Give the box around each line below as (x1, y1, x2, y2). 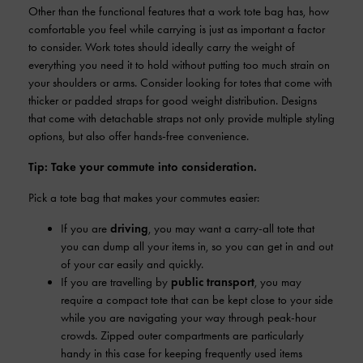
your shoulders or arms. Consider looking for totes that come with (28, 75, 332, 90)
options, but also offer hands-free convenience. (28, 129, 249, 143)
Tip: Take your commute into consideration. (28, 160, 257, 174)
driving (110, 221, 148, 236)
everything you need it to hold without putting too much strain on (28, 58, 330, 72)
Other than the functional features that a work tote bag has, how (28, 4, 329, 19)
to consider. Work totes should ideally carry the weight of (28, 40, 295, 54)
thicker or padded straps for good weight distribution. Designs (28, 93, 317, 108)
